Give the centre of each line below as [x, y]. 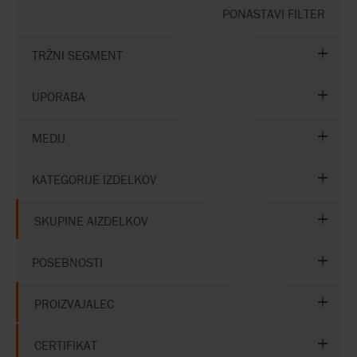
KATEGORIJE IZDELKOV [94, 179]
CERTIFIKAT [66, 345]
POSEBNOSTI [67, 262]
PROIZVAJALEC [74, 303]
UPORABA [59, 96]
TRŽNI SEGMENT [77, 55]
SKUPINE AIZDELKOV [91, 220]
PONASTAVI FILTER [274, 13]
